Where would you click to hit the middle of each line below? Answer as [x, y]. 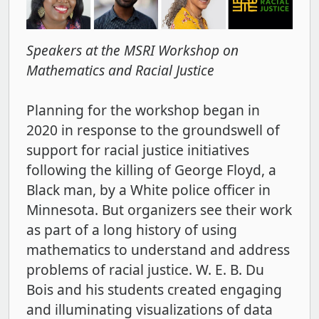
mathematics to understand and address [158, 250]
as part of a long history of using [132, 230]
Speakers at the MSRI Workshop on [132, 51]
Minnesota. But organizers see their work [159, 210]
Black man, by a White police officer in [148, 190]
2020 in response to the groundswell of [153, 130]
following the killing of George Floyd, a [151, 170]
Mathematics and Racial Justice [120, 70]
